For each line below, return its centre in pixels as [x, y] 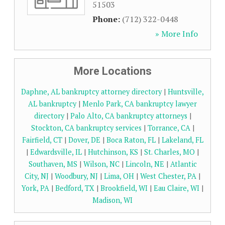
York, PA [35, 188]
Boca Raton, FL [131, 140]
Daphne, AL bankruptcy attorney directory [91, 92]
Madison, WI [113, 200]
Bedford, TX [75, 188]
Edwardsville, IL [56, 152]
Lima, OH [119, 176]
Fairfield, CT [42, 140]
